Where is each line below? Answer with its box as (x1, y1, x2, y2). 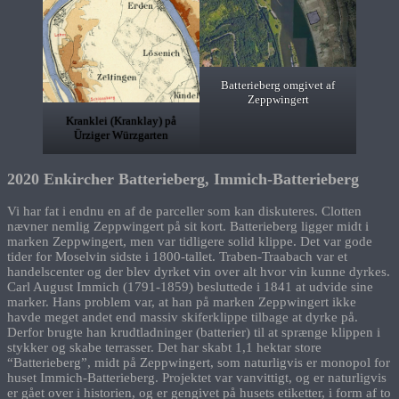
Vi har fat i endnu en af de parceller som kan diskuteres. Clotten (7, 204, 362, 219)
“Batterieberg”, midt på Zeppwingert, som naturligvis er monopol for (7, 355, 390, 370)
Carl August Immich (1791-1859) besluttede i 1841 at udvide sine (7, 280, 373, 295)
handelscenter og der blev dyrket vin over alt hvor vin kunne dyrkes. (7, 265, 390, 280)
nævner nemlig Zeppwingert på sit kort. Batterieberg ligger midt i (7, 219, 369, 234)
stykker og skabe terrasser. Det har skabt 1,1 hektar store (7, 340, 322, 355)
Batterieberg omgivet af (221, 78, 335, 93)
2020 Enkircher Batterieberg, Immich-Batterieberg (7, 169, 359, 188)
